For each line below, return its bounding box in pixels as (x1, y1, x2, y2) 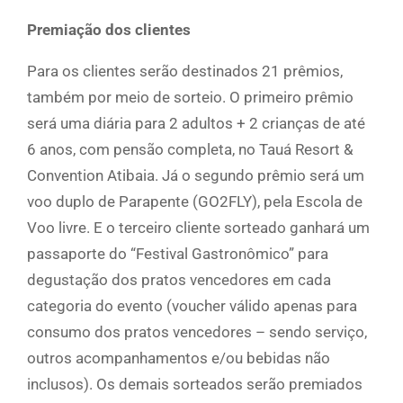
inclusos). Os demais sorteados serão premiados (27, 375, 363, 394)
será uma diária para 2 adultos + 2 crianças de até (27, 114, 365, 133)
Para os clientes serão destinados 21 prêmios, (27, 62, 343, 81)
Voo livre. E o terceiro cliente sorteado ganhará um (27, 219, 370, 237)
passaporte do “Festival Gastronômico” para (27, 245, 328, 264)
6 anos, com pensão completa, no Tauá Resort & (27, 140, 354, 159)
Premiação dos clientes (27, 21, 191, 40)
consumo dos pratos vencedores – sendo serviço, (27, 323, 367, 342)
